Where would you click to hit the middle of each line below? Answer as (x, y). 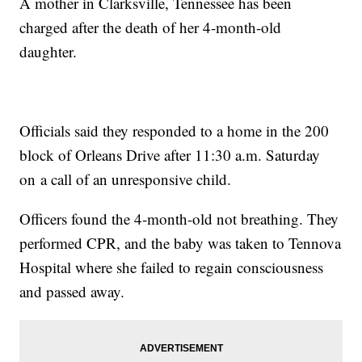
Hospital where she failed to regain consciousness (172, 267)
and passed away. (72, 292)
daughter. (48, 52)
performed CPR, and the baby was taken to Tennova (181, 243)
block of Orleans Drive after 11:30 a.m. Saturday (170, 155)
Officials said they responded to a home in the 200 (175, 131)
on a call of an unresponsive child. (126, 179)
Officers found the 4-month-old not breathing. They (179, 219)
